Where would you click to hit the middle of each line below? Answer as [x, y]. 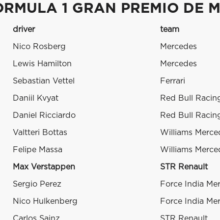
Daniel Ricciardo [44, 116]
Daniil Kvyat [36, 98]
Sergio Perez [37, 184]
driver [24, 30]
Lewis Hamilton [42, 64]
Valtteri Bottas [40, 133]
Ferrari [173, 81]
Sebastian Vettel [44, 81]
